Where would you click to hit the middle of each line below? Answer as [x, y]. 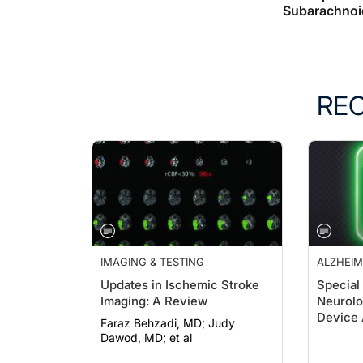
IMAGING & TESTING [152, 262]
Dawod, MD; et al [146, 337]
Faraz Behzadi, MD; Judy [154, 323]
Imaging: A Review [154, 301]
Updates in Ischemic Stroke [180, 285]
